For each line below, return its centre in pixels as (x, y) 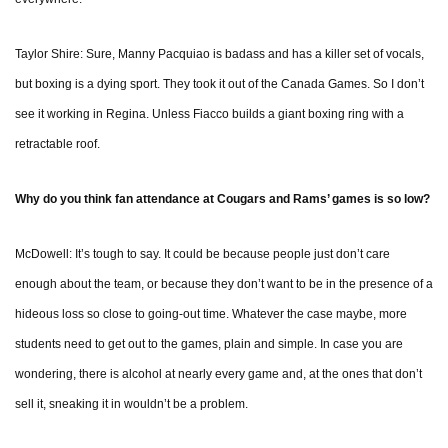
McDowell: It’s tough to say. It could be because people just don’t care (202, 254)
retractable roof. (57, 144)
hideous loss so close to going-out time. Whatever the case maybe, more (211, 314)
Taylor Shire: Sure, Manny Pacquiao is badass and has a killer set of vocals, (219, 54)
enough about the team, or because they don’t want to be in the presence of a (224, 284)
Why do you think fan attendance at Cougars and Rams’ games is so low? (222, 199)
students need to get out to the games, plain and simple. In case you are (209, 344)
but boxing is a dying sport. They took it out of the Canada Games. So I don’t (219, 84)
